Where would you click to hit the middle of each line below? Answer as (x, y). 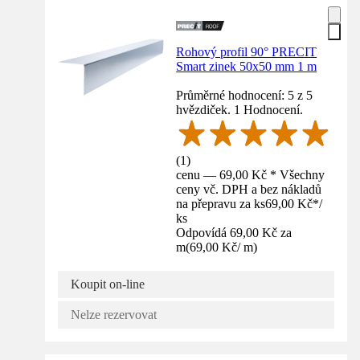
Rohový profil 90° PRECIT (247, 51)
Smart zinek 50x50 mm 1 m (247, 66)
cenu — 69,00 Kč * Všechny (251, 174)
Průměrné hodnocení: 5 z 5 (245, 95)
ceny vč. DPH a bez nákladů (249, 189)
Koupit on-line (108, 284)
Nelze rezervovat (114, 314)
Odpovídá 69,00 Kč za (234, 232)
